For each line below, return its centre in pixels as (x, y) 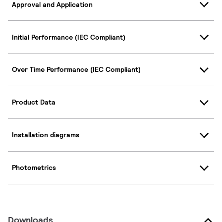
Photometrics (34, 168)
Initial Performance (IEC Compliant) (69, 37)
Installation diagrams (46, 135)
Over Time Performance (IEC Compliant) (76, 70)
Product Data (34, 102)
